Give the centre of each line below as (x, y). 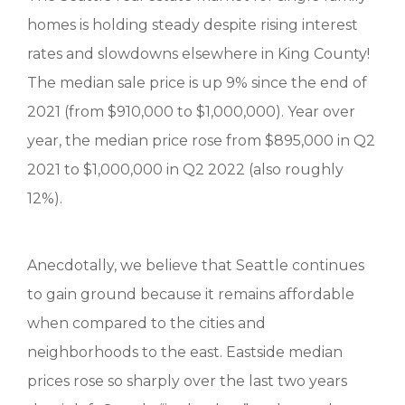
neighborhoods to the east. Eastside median (185, 352)
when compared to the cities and (146, 323)
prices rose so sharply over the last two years (187, 381)
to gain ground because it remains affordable (191, 294)
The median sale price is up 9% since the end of (197, 83)
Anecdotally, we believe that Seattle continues (196, 265)
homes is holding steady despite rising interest (193, 25)
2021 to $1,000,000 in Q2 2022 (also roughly (185, 170)
